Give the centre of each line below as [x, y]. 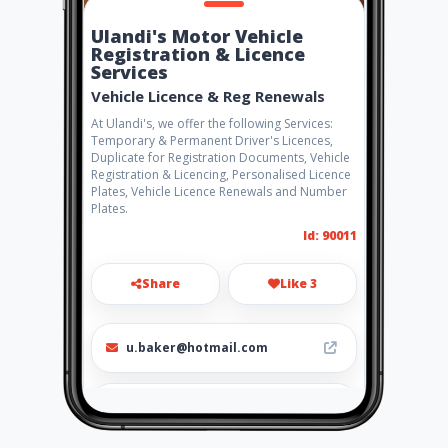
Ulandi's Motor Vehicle [197, 36]
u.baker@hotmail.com [197, 347]
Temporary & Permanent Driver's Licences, [212, 140]
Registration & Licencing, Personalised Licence [221, 174]
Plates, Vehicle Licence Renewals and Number [219, 191]
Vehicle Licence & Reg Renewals [208, 96]
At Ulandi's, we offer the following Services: [212, 123]
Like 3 [298, 283]
